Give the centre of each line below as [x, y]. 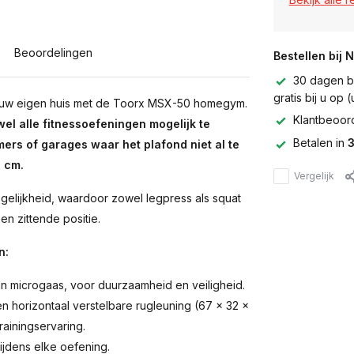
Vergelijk [314, 175]
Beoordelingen [53, 53]
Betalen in [320, 143]
